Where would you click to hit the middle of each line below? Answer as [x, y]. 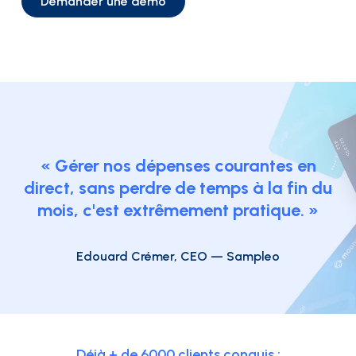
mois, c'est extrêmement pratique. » [178, 211]
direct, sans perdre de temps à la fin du [178, 188]
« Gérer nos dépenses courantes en [178, 166]
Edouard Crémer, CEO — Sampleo [178, 257]
